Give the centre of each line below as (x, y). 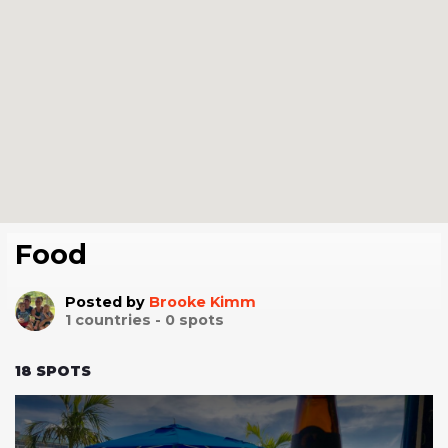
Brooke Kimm (202, 301)
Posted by (107, 301)
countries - (118, 319)
